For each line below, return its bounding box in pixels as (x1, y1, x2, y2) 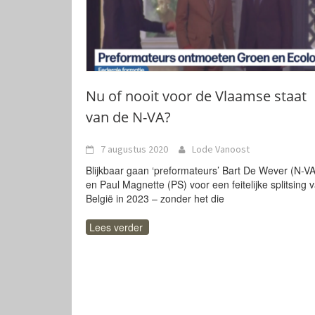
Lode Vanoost (192, 143, 250, 155)
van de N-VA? (86, 108, 171, 127)
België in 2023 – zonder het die (86, 191, 224, 205)
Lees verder (89, 220, 143, 234)
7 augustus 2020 (101, 143, 168, 155)
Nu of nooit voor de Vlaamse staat (86, 86, 307, 105)
